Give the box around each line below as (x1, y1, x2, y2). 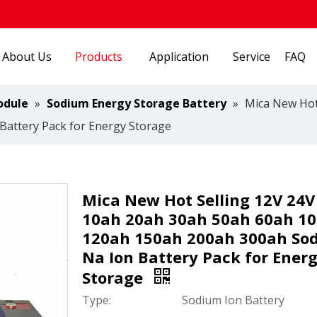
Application (149, 49, 209, 64)
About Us (1, 49, 52, 64)
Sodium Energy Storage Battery (47, 96, 226, 111)
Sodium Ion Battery (182, 292, 284, 308)
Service (232, 49, 270, 64)
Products (75, 49, 123, 64)
